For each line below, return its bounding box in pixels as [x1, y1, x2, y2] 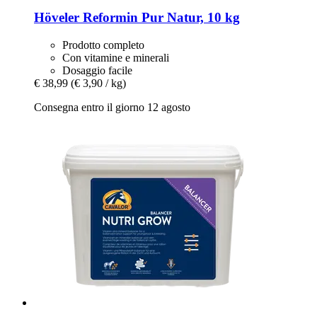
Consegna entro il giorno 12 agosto [34, 100, 190, 113]
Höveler [34, 10, 79, 25]
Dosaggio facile [62, 64, 132, 76]
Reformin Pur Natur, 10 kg [79, 10, 240, 25]
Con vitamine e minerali [62, 51, 169, 64]
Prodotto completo [62, 38, 144, 51]
